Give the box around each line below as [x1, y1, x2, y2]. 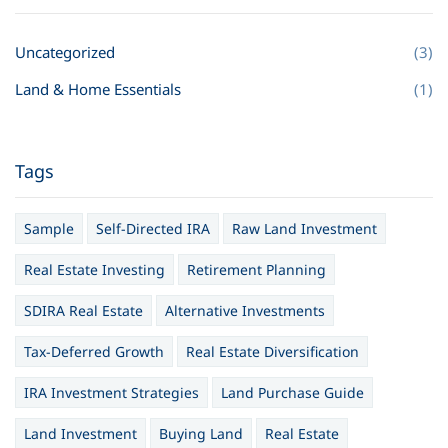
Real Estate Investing [24, 260, 165, 279]
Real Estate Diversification [186, 342, 359, 361]
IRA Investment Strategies [24, 383, 199, 402]
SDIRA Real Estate [24, 301, 143, 320]
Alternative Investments [165, 301, 325, 320]
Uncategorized [15, 42, 115, 62]
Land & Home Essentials [15, 79, 181, 99]
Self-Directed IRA [96, 219, 210, 238]
